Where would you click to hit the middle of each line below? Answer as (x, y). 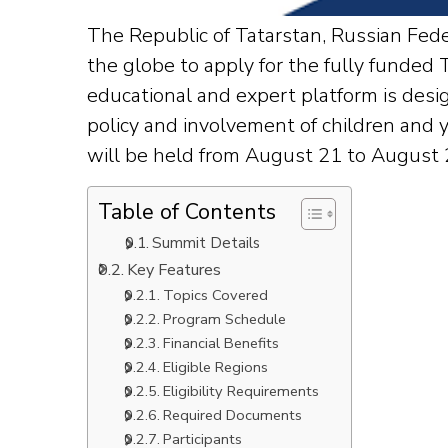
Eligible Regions (215, 367)
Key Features (174, 270)
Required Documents (232, 415)
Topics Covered (215, 295)
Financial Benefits (220, 343)
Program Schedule (224, 319)
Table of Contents (187, 212)
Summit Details (206, 242)
